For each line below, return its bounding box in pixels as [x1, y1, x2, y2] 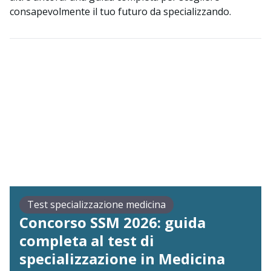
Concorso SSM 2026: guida [19, 212, 206, 233]
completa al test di [19, 230, 154, 251]
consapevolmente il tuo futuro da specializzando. [10, 5, 231, 18]
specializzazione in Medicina [19, 249, 225, 269]
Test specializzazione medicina [27, 198, 166, 212]
